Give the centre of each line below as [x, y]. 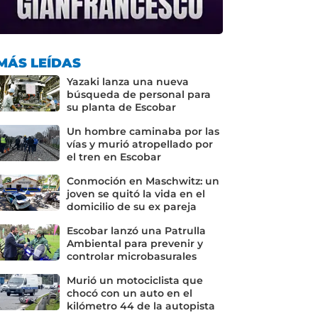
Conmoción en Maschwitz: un [143, 181]
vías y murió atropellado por [139, 144]
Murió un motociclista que [135, 280]
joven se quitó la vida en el [136, 193]
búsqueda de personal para [138, 94]
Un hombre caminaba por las [143, 131]
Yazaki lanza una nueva [127, 81]
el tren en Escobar [114, 157]
